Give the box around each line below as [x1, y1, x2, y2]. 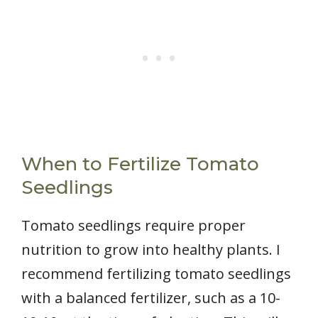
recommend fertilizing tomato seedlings [21, 264, 291, 284]
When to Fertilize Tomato [21, 153, 259, 176]
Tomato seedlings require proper [21, 216, 246, 236]
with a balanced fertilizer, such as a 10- [21, 288, 280, 308]
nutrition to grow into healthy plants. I [21, 240, 280, 260]
